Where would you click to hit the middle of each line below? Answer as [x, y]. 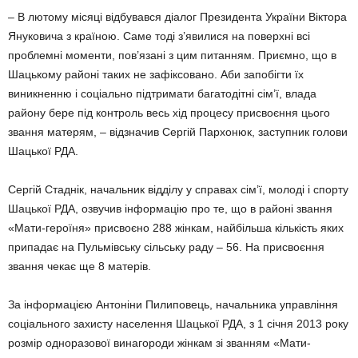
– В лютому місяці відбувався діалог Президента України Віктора [177, 17]
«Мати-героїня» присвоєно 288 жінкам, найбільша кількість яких [176, 228]
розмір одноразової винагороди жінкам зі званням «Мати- [159, 343]
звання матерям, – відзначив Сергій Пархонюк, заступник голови [178, 132]
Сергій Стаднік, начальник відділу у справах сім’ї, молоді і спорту [178, 189]
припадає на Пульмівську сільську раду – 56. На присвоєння [166, 247]
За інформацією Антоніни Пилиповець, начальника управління [173, 304]
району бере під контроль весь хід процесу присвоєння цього [169, 113]
